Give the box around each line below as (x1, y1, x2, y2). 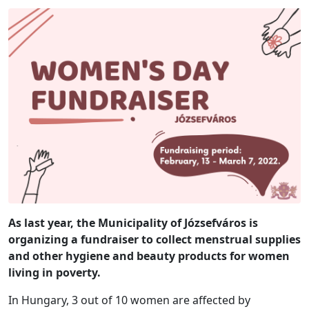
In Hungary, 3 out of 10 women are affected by (8, 292, 250, 308)
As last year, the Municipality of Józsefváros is (8, 215, 258, 230)
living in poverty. (8, 264, 101, 280)
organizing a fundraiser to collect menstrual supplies (8, 231, 301, 247)
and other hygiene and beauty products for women (8, 248, 290, 263)
